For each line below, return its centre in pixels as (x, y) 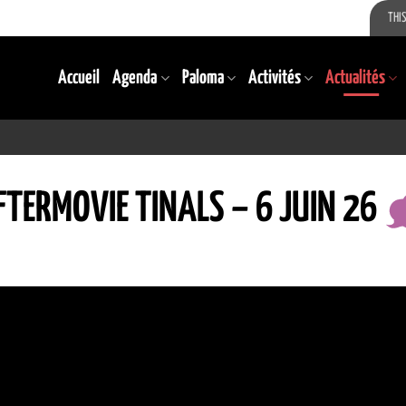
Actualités (355, 78)
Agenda (135, 78)
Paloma (203, 78)
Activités (274, 78)
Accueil (79, 78)
